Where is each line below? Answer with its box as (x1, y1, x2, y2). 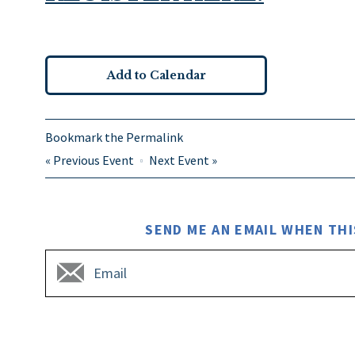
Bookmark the (45, 128, 126, 145)
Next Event (149, 151, 209, 168)
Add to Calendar (106, 67, 206, 82)
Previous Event (53, 151, 134, 168)
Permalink (126, 128, 183, 145)
